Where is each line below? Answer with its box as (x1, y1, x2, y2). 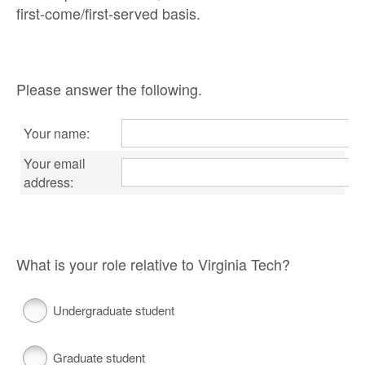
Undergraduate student (53, 301, 174, 319)
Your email (24, 154, 86, 174)
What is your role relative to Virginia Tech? (16, 253, 290, 275)
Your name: (24, 124, 90, 143)
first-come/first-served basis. (16, 2, 200, 24)
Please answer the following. (16, 78, 202, 100)
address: (24, 173, 73, 192)
